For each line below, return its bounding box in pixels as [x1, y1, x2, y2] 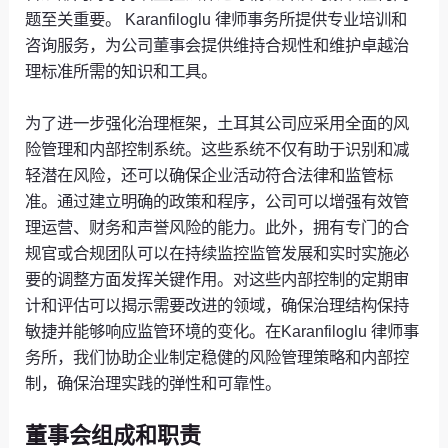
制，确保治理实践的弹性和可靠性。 [25, 374, 282, 393]
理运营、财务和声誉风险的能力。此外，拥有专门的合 [25, 218, 410, 237]
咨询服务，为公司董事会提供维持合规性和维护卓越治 [25, 35, 410, 54]
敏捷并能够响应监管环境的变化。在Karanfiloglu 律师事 [25, 322, 420, 341]
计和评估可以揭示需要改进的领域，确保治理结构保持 [25, 296, 410, 315]
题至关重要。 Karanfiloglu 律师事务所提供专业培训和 [25, 9, 408, 28]
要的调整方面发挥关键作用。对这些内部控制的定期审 [25, 270, 410, 289]
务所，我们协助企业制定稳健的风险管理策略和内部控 [25, 348, 410, 367]
